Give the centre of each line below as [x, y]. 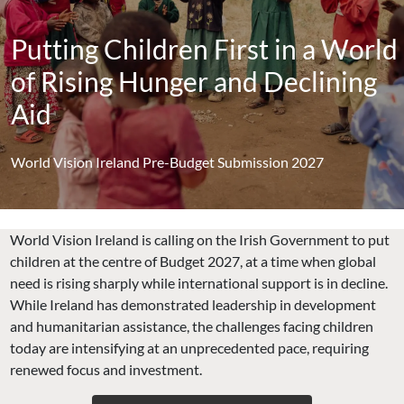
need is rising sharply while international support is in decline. [199, 282]
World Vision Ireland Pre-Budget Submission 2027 [167, 162]
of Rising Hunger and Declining [194, 82]
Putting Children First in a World [204, 49]
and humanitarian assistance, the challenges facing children [192, 326]
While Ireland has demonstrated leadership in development [193, 304]
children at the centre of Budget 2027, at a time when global [193, 261]
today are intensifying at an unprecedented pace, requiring [190, 347]
